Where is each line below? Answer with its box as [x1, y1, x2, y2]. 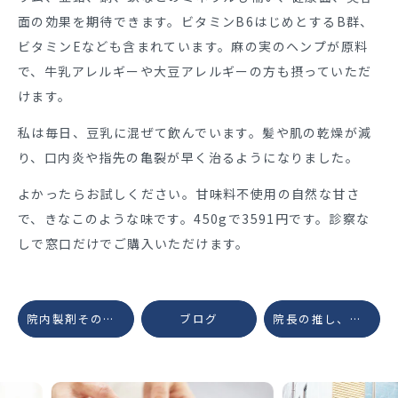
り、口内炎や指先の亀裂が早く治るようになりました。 [18, 148, 359, 166]
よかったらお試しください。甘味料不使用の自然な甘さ [18, 185, 360, 203]
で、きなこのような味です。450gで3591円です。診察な [18, 210, 370, 227]
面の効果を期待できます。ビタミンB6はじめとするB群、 [18, 12, 374, 30]
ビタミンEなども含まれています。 [18, 37, 232, 55]
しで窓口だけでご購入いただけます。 [18, 235, 250, 252]
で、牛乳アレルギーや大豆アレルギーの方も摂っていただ [18, 62, 372, 80]
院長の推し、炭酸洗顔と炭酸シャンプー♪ [349, 310, 360, 327]
